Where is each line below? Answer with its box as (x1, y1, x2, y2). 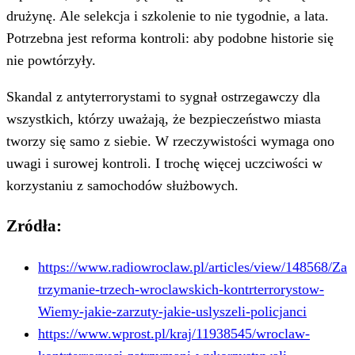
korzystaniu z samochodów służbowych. (6, 177, 239, 194)
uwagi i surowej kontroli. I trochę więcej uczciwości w (6, 155, 323, 172)
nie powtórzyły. (6, 52, 96, 69)
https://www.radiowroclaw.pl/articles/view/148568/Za (38, 259, 347, 276)
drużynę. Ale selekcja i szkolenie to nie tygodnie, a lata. (6, 8, 329, 25)
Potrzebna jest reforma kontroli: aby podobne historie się (6, 30, 334, 47)
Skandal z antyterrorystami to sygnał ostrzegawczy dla (6, 89, 320, 105)
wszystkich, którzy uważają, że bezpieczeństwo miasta (6, 111, 321, 128)
